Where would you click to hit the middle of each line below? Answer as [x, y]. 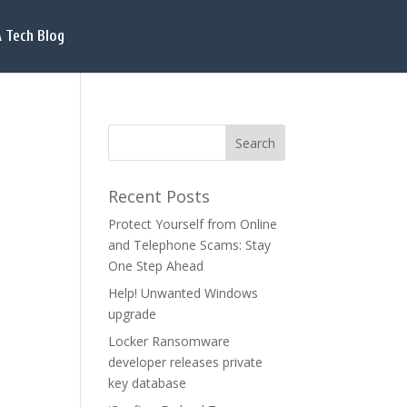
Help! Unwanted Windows [184, 293]
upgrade [133, 314]
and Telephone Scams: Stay [190, 245]
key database [148, 383]
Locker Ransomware [169, 341]
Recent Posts [159, 196]
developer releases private [186, 362]
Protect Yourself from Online [193, 224]
